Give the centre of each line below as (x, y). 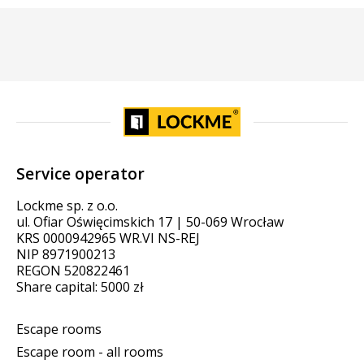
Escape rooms (59, 329)
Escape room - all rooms (90, 352)
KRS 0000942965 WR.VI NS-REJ (108, 238)
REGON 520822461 (73, 271)
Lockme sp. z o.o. (67, 206)
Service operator (80, 173)
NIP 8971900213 (66, 255)
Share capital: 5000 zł (80, 287)
